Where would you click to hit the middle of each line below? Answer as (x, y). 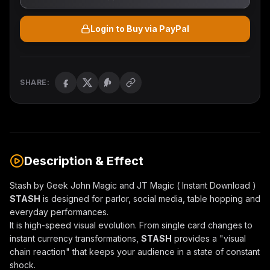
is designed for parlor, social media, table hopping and (150, 199)
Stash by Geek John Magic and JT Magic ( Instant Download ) (133, 185)
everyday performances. (59, 212)
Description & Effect (84, 161)
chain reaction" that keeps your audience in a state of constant (135, 252)
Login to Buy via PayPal (140, 29)
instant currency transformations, (75, 238)
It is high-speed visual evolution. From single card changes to (131, 225)
